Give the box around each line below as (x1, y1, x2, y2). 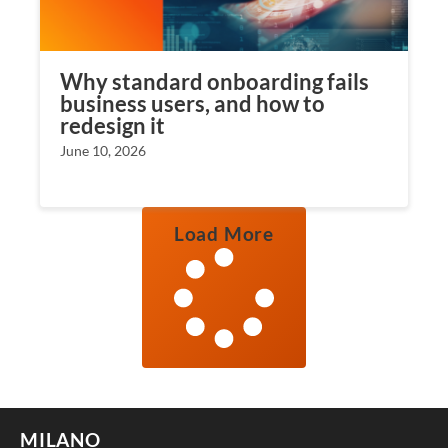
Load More (173, 221, 275, 245)
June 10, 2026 (60, 141, 146, 159)
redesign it (60, 111, 165, 139)
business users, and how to (60, 89, 325, 117)
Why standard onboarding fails (60, 67, 369, 95)
